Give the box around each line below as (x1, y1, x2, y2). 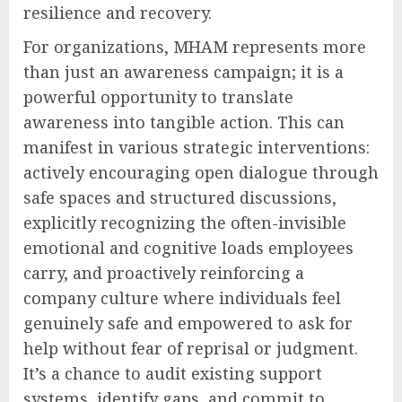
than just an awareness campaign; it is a (23, 60, 344, 83)
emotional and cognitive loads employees (23, 236, 354, 258)
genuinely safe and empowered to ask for (23, 311, 353, 334)
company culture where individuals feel (23, 286, 341, 309)
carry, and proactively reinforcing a (23, 261, 304, 284)
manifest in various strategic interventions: (23, 135, 370, 158)
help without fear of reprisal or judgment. (23, 336, 358, 359)
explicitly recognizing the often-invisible (23, 211, 346, 233)
